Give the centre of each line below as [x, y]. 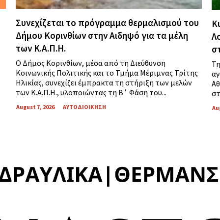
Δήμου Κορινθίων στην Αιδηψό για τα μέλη [102, 36]
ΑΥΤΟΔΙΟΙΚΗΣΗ [85, 107]
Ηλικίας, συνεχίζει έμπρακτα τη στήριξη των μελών [104, 83]
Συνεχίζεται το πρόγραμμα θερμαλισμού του [108, 23]
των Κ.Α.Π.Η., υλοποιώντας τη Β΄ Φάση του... [91, 93]
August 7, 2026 [36, 107]
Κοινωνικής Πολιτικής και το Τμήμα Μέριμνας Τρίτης [107, 73]
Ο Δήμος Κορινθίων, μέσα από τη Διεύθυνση [91, 63]
